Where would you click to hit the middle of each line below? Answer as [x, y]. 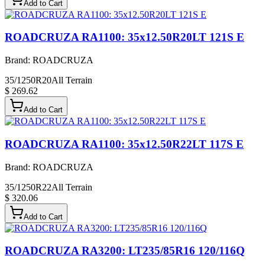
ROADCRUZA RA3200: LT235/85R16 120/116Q [125, 251]
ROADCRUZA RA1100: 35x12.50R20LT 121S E [125, 37]
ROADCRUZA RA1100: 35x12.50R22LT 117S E [124, 144]
